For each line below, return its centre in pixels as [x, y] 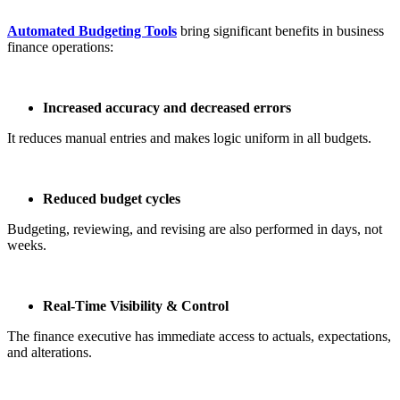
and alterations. [50, 352]
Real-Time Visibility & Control [136, 305]
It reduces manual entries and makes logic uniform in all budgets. [189, 137]
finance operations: [60, 46]
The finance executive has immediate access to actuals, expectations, [199, 336]
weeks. [27, 245]
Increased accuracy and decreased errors [167, 107]
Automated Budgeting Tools [92, 30]
